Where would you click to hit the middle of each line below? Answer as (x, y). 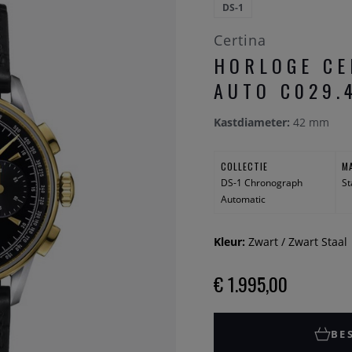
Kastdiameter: (252, 122)
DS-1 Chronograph (261, 182)
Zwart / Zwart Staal (298, 242)
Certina (240, 40)
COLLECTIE (244, 166)
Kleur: (231, 242)
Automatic (243, 199)
